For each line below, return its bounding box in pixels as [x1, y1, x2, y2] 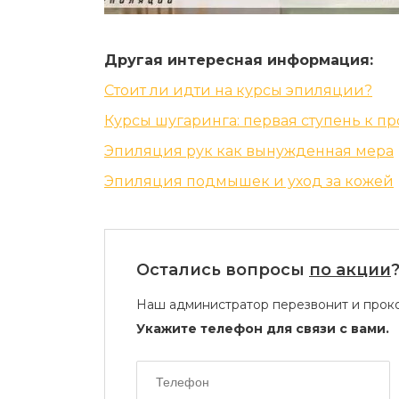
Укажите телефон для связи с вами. [136, 321, 389, 337]
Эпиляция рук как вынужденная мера [104, 142, 394, 159]
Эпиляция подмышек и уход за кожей [104, 173, 394, 190]
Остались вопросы [136, 260, 309, 280]
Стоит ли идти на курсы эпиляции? [104, 82, 372, 99]
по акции [309, 260, 391, 280]
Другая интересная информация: [104, 52, 373, 69]
